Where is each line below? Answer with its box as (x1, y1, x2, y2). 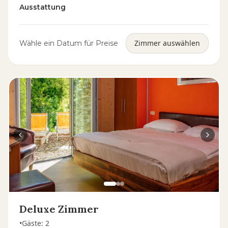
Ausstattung (19, 3, 66, 12)
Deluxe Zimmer (19, 203, 99, 215)
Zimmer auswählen (134, 38, 200, 48)
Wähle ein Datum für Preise (19, 39, 118, 48)
